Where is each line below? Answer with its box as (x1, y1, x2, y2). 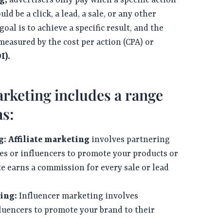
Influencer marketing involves (17, 191, 139, 201)
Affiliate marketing (8, 135, 90, 145)
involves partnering (90, 135, 170, 145)
